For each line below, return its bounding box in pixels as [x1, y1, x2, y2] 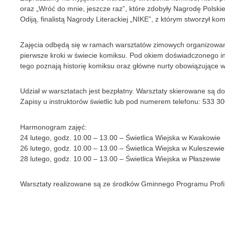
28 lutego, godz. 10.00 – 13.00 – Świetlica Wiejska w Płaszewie [20, 154, 220, 163]
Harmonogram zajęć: [20, 123, 87, 131]
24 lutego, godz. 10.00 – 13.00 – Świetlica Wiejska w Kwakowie [20, 133, 220, 142]
